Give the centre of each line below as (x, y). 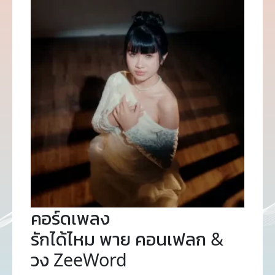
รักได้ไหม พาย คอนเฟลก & (127, 238)
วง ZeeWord (79, 259)
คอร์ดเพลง (70, 218)
